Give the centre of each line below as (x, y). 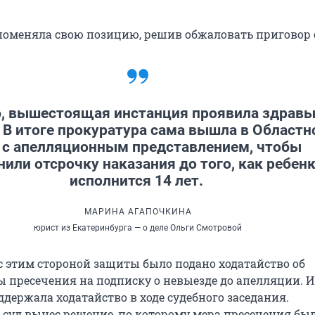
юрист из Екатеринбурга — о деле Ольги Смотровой (138, 228)
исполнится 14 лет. (138, 181)
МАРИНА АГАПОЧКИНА (138, 212)
